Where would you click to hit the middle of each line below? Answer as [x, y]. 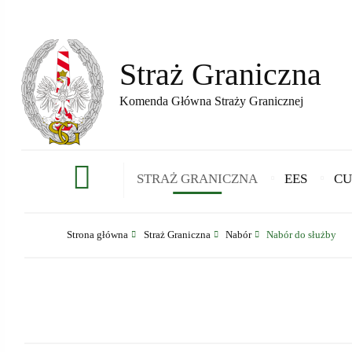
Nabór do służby [302, 234]
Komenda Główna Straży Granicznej [211, 101]
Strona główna [98, 234]
